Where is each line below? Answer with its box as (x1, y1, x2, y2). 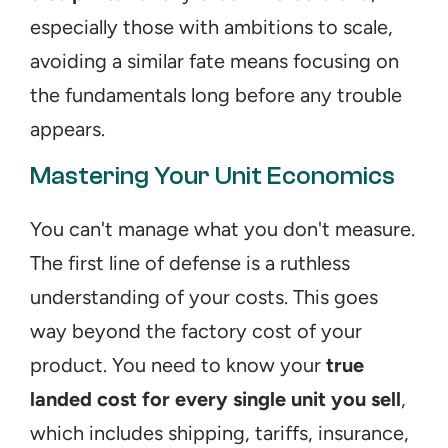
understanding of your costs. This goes (30, 285, 378, 309)
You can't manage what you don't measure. (30, 217, 415, 241)
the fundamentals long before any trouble (30, 83, 402, 107)
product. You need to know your (30, 353, 326, 377)
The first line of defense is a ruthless (30, 251, 350, 275)
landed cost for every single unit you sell (30, 387, 401, 411)
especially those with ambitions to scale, (30, 15, 393, 39)
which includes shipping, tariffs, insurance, (30, 421, 409, 445)
